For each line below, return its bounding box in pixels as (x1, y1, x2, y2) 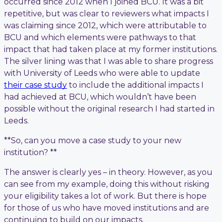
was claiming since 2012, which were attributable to (4, 20, 207, 30)
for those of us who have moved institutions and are (4, 203, 209, 213)
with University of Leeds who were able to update (4, 68, 200, 78)
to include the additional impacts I (67, 80, 204, 90)
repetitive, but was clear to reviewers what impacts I (4, 8, 209, 18)
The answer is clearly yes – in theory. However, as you (4, 167, 213, 177)
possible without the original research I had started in (4, 104, 215, 113)
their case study (4, 80, 67, 90)
